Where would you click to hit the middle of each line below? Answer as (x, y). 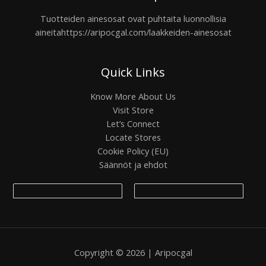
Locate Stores (133, 137)
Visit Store (133, 110)
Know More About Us (133, 96)
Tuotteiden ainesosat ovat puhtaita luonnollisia (133, 18)
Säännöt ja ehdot (133, 164)
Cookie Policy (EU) (133, 151)
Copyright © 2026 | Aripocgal (133, 253)
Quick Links (133, 72)
